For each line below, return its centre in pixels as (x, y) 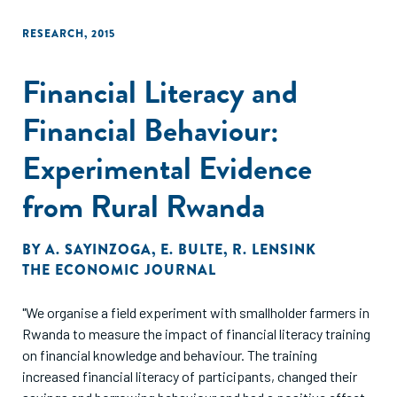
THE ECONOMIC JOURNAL (119, 270)
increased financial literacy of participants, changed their (190, 376)
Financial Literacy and (160, 92)
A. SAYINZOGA (98, 249)
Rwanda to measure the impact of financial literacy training (196, 334)
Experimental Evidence (167, 168)
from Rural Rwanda (144, 206)
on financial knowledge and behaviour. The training (170, 355)
